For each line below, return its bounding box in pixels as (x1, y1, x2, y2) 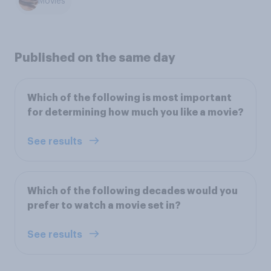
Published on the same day (15, 51, 175, 64)
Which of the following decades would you (27, 186, 238, 196)
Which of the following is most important (27, 93, 232, 103)
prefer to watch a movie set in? (27, 200, 181, 211)
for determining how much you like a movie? (27, 107, 244, 117)
